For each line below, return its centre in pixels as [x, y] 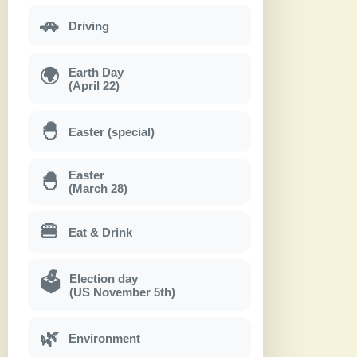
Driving [89, 25]
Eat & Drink [100, 232]
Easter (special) [112, 131]
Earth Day [96, 72]
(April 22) [94, 85]
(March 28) [98, 189]
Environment [104, 338]
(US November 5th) [122, 292]
